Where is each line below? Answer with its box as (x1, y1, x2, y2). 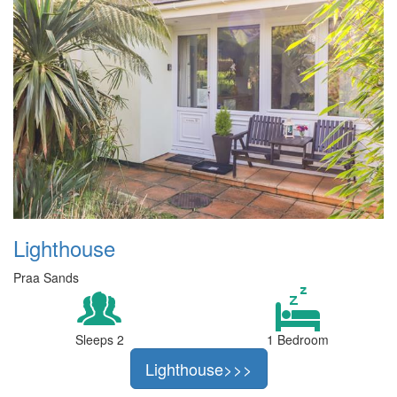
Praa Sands (13, 268, 79, 286)
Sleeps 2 (74, 330, 124, 348)
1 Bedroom (267, 330, 329, 348)
